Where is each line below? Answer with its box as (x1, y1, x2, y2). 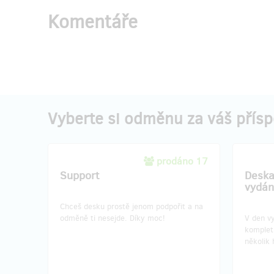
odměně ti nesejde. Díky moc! (60, 213, 165, 223)
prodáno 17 (157, 155, 208, 168)
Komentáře (48, 10, 138, 34)
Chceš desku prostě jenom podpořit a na (60, 201, 203, 212)
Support (60, 168, 99, 183)
